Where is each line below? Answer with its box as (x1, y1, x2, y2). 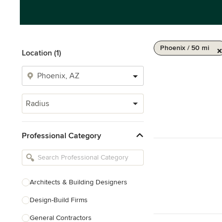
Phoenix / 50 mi (160, 44, 209, 52)
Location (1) (22, 48, 61, 58)
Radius (26, 99, 49, 109)
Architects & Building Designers (30, 178, 127, 186)
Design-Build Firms (30, 196, 88, 204)
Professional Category (22, 130, 101, 141)
